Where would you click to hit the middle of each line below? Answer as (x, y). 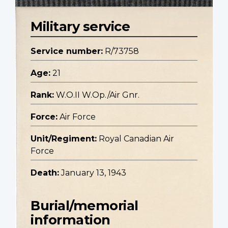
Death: (45, 173)
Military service (80, 26)
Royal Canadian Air (136, 139)
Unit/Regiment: (64, 139)
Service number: (67, 51)
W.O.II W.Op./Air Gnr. (98, 95)
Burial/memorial (84, 206)
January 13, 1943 (94, 173)
